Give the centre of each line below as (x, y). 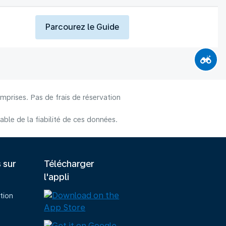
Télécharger (69, 164)
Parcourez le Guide (82, 27)
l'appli (57, 177)
